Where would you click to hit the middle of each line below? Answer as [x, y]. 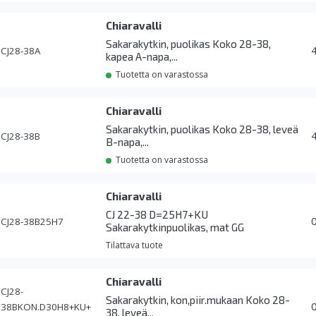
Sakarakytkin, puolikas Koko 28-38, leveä [202, 129]
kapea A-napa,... [142, 57]
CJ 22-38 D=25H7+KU [157, 215]
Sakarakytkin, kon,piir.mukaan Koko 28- [198, 300]
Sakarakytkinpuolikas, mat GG [175, 227]
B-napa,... [128, 142]
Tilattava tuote [135, 245]
